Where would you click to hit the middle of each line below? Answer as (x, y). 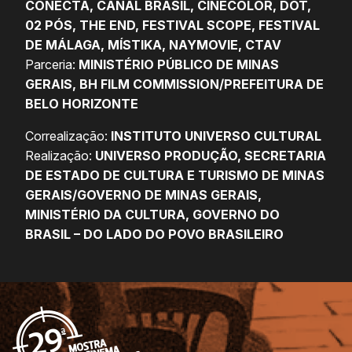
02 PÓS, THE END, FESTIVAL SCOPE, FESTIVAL (172, 26)
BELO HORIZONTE (82, 104)
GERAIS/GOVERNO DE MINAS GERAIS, (143, 195)
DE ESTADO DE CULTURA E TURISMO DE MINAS (175, 176)
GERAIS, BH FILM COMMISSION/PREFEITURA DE (174, 84)
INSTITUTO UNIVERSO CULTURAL (216, 136)
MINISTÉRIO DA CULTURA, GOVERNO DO (152, 215)
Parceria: (52, 65)
